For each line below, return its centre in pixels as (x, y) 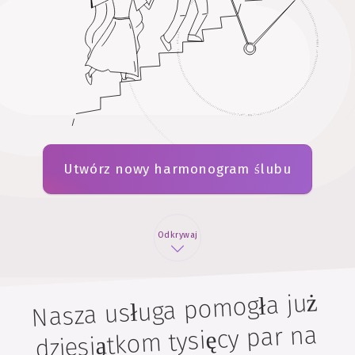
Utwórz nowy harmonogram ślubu (177, 169)
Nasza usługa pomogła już (174, 311)
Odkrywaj (177, 235)
